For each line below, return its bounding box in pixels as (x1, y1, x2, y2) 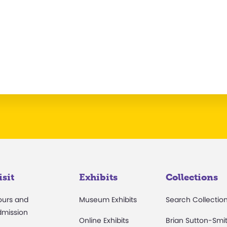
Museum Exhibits (79, 194, 137, 205)
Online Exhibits (79, 215, 129, 225)
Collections (166, 171, 218, 183)
